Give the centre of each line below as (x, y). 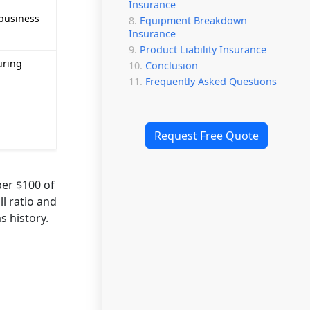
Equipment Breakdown (193, 20)
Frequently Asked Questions (211, 81)
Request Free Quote (206, 136)
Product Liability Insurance (203, 49)
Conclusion (172, 65)
